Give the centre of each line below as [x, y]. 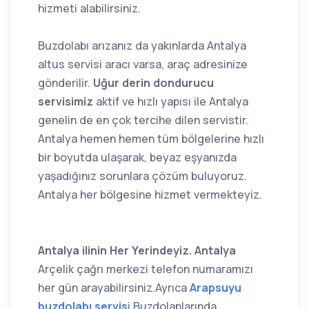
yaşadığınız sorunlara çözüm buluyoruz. [142, 176]
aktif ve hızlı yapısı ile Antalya [172, 102]
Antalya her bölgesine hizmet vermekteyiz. [150, 195]
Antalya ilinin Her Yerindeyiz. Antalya [137, 251]
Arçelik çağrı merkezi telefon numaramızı [146, 269]
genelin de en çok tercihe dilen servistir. [143, 120]
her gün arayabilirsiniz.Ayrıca [114, 288]
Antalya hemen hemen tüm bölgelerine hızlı [151, 139]
